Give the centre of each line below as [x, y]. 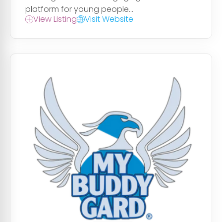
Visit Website [109, 19]
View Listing [55, 19]
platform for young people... [79, 9]
